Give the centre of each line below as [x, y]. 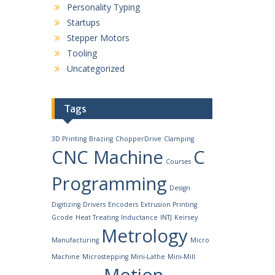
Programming [109, 184]
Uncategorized [95, 68]
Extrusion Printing [168, 204]
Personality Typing [103, 7]
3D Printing [69, 139]
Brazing [101, 139]
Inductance [139, 217]
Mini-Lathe [148, 257]
